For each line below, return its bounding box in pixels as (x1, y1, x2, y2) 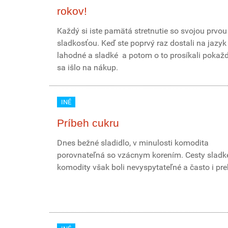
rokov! (57, 5, 87, 17)
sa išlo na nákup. (57, 63, 118, 72)
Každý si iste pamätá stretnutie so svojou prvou (57, 26, 227, 36)
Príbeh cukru (57, 117, 119, 129)
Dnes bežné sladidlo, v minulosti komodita (57, 138, 209, 148)
